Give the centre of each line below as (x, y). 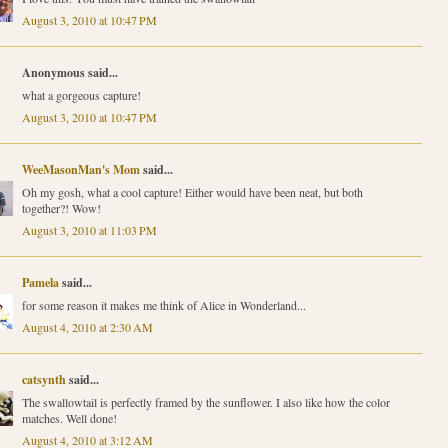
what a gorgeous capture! (81, 94)
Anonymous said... (69, 72)
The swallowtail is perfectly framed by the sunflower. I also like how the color (205, 401)
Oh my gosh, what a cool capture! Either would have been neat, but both (192, 191)
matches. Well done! (69, 417)
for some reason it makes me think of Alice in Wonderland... (163, 304)
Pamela (40, 282)
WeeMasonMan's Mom (80, 169)
